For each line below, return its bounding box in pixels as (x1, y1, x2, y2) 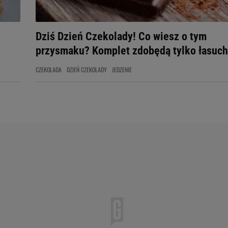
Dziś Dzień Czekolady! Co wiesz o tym (36, 30, 207, 43)
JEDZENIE (112, 65, 132, 74)
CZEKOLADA (36, 65, 62, 74)
